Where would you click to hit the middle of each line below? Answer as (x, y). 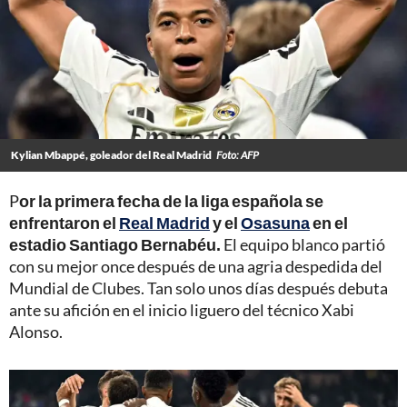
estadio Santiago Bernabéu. (115, 244)
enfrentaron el (64, 222)
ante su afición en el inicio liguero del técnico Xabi (182, 309)
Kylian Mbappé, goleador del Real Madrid (111, 154)
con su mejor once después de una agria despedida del (196, 266)
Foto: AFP (238, 154)
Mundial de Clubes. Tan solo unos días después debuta (199, 288)
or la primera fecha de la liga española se (171, 200)
